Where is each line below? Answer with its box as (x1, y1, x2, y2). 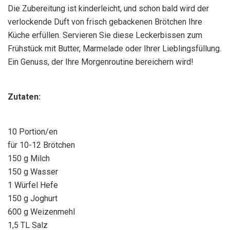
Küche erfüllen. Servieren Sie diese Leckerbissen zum (8, 30, 202, 41)
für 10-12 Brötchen (8, 140, 75, 150)
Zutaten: (8, 92, 41, 102)
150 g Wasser (8, 167, 58, 177)
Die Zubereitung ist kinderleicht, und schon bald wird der (8, 4, 209, 14)
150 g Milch (8, 154, 50, 164)
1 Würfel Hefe (8, 180, 58, 190)
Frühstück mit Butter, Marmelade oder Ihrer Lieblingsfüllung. (8, 44, 221, 54)
